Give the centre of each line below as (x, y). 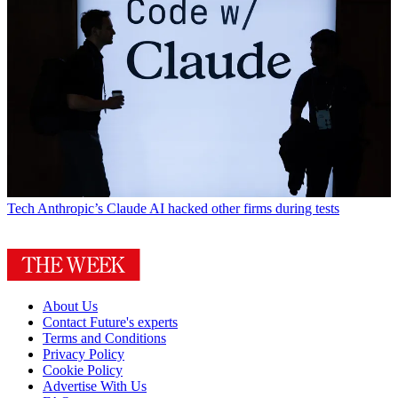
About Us (70, 306)
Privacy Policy (84, 354)
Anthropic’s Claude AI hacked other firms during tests (188, 209)
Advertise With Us (95, 386)
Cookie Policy (83, 370)
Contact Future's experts (110, 322)
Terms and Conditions (104, 338)
